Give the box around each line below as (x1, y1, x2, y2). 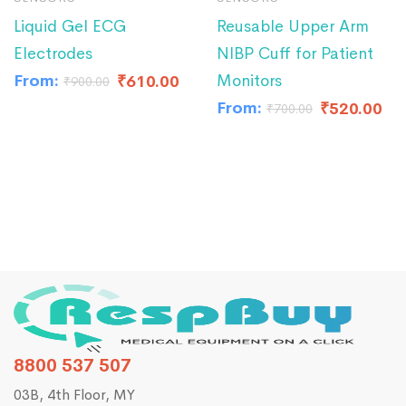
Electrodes (14, 43, 92, 63)
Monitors (217, 70, 282, 91)
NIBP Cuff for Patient (217, 43, 373, 63)
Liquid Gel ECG (14, 15, 126, 36)
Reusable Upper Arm (217, 15, 369, 36)
